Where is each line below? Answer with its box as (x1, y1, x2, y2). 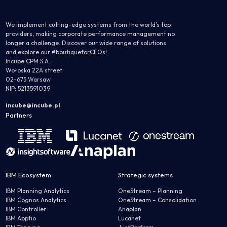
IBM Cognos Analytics (6, 196, 67, 204)
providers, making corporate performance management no (6, 30, 175, 38)
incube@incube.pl (6, 101, 61, 109)
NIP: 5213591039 (6, 85, 51, 93)
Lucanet (118, 214, 141, 222)
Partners (6, 111, 32, 120)
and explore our (6, 48, 52, 56)
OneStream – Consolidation (118, 196, 197, 204)
